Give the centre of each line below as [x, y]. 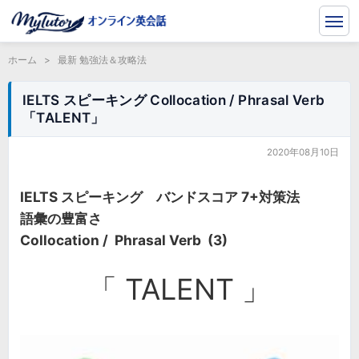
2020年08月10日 [303, 152]
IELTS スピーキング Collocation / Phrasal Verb [174, 100]
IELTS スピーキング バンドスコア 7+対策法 [173, 196]
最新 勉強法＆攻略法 [102, 60]
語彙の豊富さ [61, 218]
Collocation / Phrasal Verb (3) [124, 240]
